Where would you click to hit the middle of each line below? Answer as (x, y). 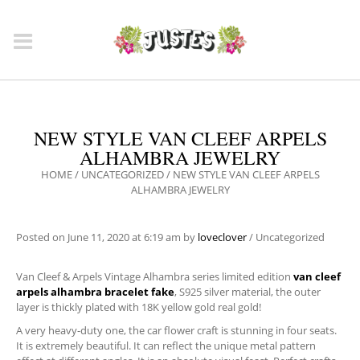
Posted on (42, 237)
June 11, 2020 (98, 237)
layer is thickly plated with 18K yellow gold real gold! (139, 307)
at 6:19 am (156, 237)
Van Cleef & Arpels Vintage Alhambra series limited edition (155, 276)
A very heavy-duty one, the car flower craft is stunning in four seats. (176, 330)
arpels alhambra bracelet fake (95, 292)
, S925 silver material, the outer (247, 292)
